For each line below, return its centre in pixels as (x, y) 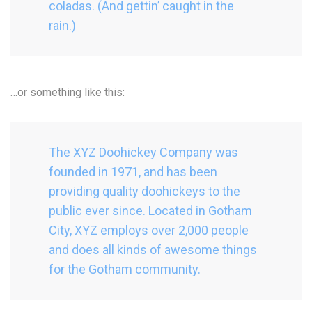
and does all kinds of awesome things (153, 250)
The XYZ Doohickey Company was (143, 152)
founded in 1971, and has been (133, 172)
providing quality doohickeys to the (145, 191)
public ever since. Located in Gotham (150, 211)
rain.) (62, 25)
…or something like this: (68, 92)
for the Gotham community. (125, 269)
